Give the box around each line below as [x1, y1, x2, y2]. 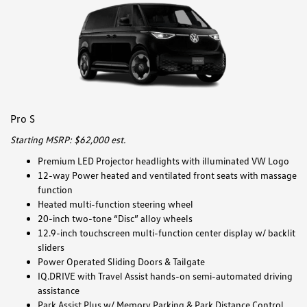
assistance [38, 284, 79, 296]
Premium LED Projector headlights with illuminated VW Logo [38, 154, 289, 167]
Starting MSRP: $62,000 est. [10, 133, 125, 145]
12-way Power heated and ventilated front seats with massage [38, 169, 297, 181]
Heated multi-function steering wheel [38, 197, 193, 210]
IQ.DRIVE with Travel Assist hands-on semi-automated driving [38, 269, 293, 282]
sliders [38, 241, 64, 253]
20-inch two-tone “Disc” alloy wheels [38, 212, 193, 224]
